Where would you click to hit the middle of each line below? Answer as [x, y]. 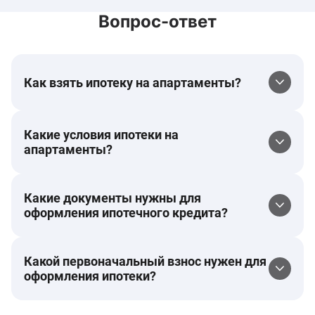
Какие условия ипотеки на [101, 135]
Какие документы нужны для [112, 198]
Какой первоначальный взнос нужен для [145, 261]
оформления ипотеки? [90, 276]
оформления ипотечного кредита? [126, 213]
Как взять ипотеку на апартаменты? [133, 82]
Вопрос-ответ [157, 21]
